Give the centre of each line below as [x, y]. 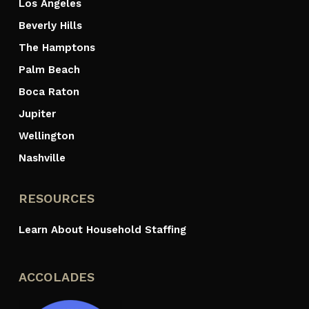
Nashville [42, 158]
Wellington [46, 136]
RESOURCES [57, 199]
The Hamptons [57, 48]
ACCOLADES [57, 277]
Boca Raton [49, 92]
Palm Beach [49, 70]
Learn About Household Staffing [102, 230]
